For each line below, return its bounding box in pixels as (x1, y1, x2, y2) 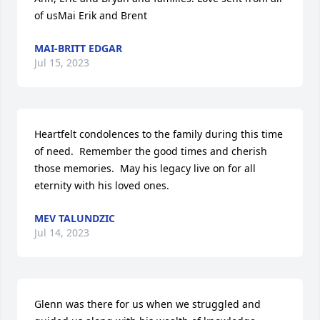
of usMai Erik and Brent (34, 8, 147, 22)
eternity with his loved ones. (34, 178, 169, 192)
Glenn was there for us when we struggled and (34, 296, 261, 311)
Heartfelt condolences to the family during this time (34, 126, 283, 141)
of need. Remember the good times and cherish (34, 144, 267, 158)
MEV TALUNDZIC (34, 211, 115, 225)
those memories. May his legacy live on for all (34, 161, 256, 175)
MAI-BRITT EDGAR (34, 41, 122, 55)
